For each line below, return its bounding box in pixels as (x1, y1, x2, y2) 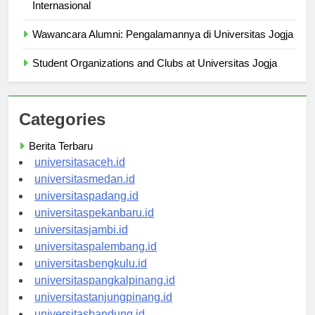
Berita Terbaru (29, 153, 93, 165)
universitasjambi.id (34, 236, 128, 249)
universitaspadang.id (34, 202, 139, 215)
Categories (19, 122, 105, 142)
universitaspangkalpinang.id (34, 287, 175, 300)
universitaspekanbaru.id (34, 219, 154, 232)
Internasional (32, 12, 91, 25)
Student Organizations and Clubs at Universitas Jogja (32, 70, 277, 82)
